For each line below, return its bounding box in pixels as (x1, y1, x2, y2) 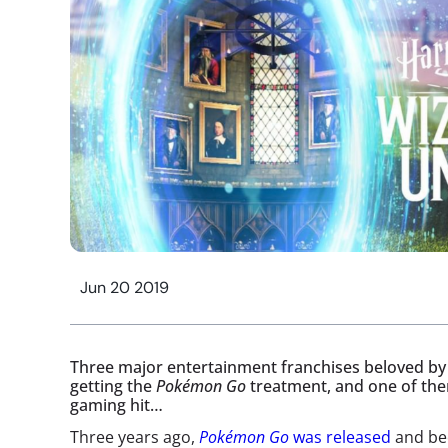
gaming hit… (70, 394, 163, 416)
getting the (70, 375, 156, 397)
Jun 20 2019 (80, 277, 169, 298)
